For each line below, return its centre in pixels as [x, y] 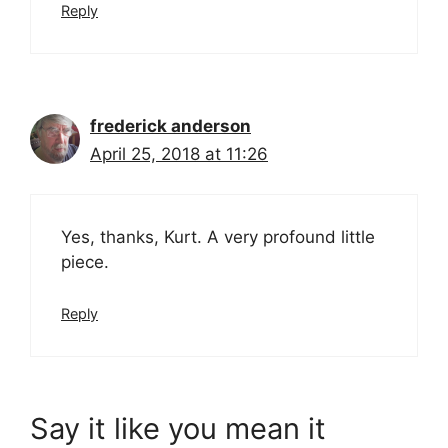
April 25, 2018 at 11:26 [179, 153]
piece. [85, 262]
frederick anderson [170, 125]
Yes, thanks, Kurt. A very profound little [218, 237]
